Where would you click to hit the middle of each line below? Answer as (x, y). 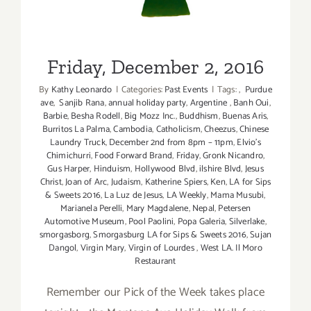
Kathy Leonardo (82, 90)
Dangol (63, 249)
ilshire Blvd (220, 169)
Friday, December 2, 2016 (155, 67)
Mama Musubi (237, 196)
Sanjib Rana (81, 103)
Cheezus (220, 130)
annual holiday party (148, 103)
